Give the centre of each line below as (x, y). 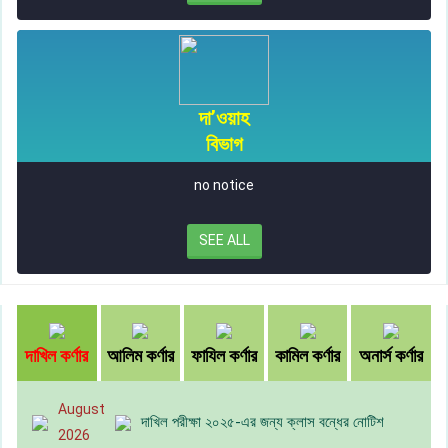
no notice (224, 185)
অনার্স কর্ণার (391, 356)
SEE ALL (224, 240)
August (81, 409)
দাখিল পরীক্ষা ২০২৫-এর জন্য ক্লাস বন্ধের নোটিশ (262, 422)
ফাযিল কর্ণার (223, 356)
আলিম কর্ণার (140, 356)
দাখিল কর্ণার (57, 356)
